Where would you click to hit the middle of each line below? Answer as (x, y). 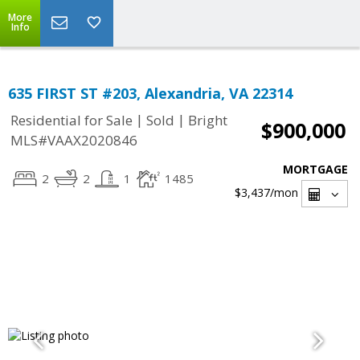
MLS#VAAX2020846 (74, 141)
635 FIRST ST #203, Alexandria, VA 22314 (150, 93)
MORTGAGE (315, 169)
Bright (208, 121)
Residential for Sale (72, 121)
